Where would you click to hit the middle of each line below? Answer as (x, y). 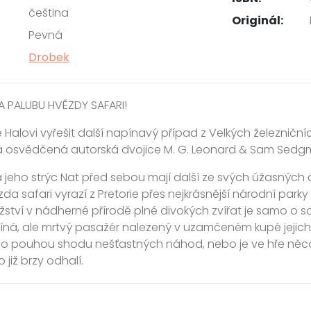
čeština (49, 12)
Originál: (257, 21)
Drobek (49, 58)
